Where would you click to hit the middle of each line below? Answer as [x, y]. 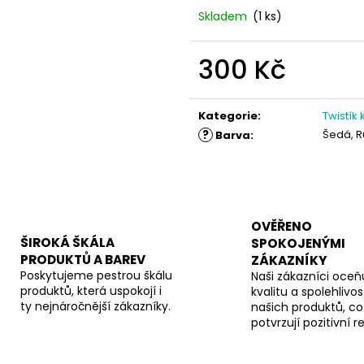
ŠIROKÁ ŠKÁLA [67, 243]
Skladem [224, 17]
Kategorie [228, 116]
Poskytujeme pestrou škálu [96, 276]
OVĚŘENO [282, 227]
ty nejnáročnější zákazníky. [95, 307]
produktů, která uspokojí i [91, 291]
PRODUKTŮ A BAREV [82, 260]
